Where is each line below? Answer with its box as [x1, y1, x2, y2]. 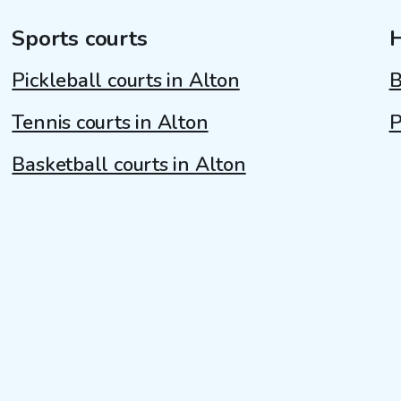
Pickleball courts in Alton [12, 66, 240, 94]
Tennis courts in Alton [12, 108, 209, 136]
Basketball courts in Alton [12, 150, 246, 178]
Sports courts [12, 23, 148, 53]
